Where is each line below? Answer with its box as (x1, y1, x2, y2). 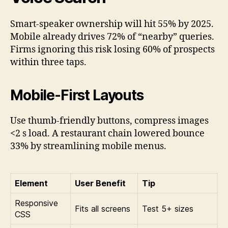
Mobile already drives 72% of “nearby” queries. (10, 31, 214, 43)
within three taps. (10, 56, 87, 68)
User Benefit (75, 178, 126, 188)
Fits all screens (75, 203, 130, 214)
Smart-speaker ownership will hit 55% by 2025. (10, 18, 214, 30)
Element (15, 178, 48, 188)
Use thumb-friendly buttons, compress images (10, 115, 209, 127)
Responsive (15, 197, 58, 208)
